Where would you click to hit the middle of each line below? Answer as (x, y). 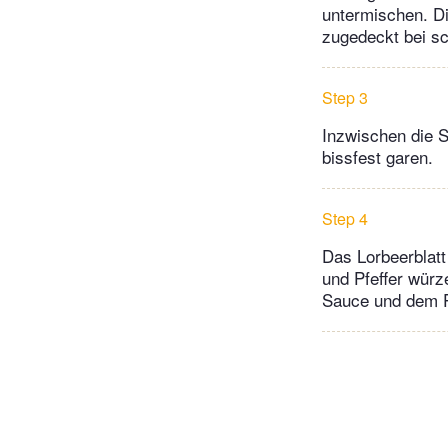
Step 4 (345, 219)
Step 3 (345, 98)
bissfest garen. (377, 157)
